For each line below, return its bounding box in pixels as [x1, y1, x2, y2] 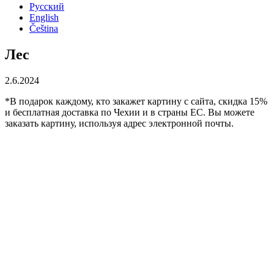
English [29, 12, 59, 23]
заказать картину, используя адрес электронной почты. [5, 117, 234, 128]
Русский [29, 1, 64, 12]
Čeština [29, 23, 58, 34]
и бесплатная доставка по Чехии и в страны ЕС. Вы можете [5, 106, 254, 117]
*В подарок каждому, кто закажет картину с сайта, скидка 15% [5, 95, 267, 106]
